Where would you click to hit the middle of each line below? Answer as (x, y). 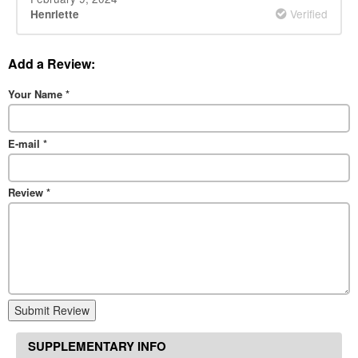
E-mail (26, 143)
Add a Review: (52, 63)
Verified (307, 14)
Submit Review (52, 310)
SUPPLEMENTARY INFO (97, 346)
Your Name (37, 93)
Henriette (55, 14)
